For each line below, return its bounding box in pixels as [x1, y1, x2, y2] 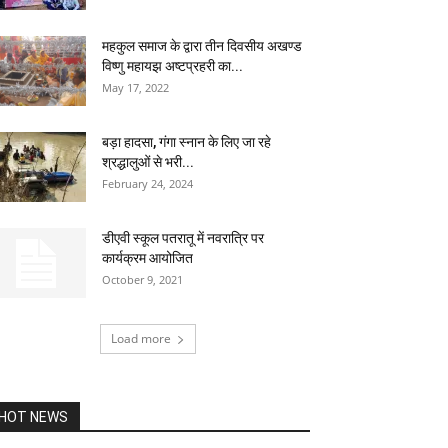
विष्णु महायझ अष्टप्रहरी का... [102, 58, 243, 74]
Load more [111, 330, 171, 347]
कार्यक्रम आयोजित [102, 250, 193, 266]
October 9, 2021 [102, 272, 183, 287]
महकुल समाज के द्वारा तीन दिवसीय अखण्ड [102, 38, 302, 54]
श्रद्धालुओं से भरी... [102, 154, 194, 170]
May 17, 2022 [102, 80, 169, 95]
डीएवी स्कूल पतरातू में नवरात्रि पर [102, 230, 264, 246]
